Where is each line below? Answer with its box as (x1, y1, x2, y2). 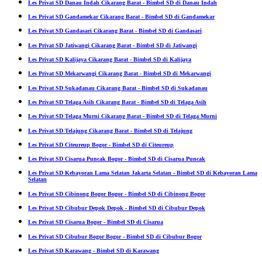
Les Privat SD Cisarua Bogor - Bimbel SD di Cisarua (28, 219, 163, 226)
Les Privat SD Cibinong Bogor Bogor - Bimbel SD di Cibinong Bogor (28, 190, 205, 197)
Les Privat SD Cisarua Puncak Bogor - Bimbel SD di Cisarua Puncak (28, 156, 205, 163)
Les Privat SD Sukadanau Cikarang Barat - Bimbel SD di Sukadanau (28, 84, 208, 91)
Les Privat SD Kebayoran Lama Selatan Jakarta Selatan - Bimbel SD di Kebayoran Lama (28, 170, 257, 177)
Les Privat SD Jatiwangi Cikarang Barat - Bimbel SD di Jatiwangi (28, 42, 197, 49)
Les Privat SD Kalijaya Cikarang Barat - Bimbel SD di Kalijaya (28, 56, 191, 63)
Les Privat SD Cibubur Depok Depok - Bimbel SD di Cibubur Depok (28, 205, 205, 212)
